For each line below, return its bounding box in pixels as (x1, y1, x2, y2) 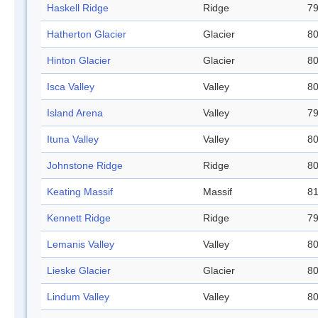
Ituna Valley (47, 133, 99, 146)
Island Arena (47, 107, 103, 119)
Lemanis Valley (47, 238, 114, 251)
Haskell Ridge (47, 2, 109, 14)
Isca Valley (47, 81, 94, 93)
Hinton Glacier (47, 55, 111, 67)
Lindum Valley (47, 291, 109, 303)
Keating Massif (47, 186, 113, 198)
